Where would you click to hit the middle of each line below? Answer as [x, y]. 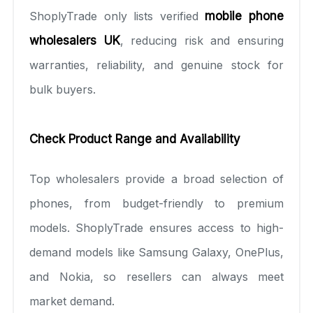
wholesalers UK [75, 40]
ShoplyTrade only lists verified [117, 16]
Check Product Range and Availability [135, 139]
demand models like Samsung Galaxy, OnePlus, [156, 252]
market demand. [72, 301]
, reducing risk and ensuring [202, 40]
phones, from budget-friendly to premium [156, 203]
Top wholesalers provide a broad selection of [156, 179]
